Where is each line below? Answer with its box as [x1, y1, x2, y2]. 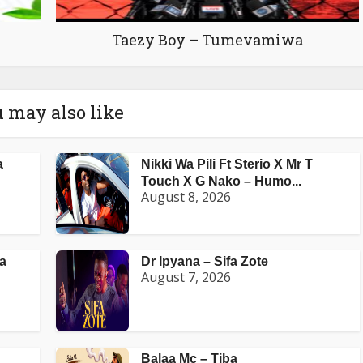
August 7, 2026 [141, 268, 231, 287]
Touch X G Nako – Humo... [141, 174, 301, 189]
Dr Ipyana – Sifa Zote [141, 254, 268, 269]
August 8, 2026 [141, 188, 231, 207]
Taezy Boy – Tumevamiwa [111, 30, 303, 50]
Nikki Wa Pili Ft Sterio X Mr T [141, 157, 313, 172]
